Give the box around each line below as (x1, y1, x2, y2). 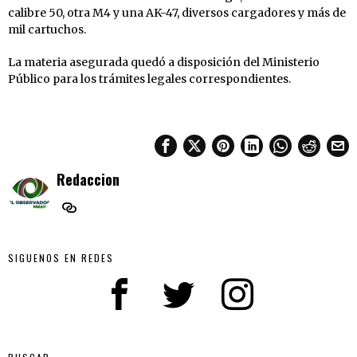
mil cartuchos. (8, 22, 86, 37)
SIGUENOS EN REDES (8, 250, 114, 265)
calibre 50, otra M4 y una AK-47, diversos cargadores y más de (8, 5, 346, 20)
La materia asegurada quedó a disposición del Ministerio (8, 54, 320, 69)
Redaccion (57, 167, 120, 190)
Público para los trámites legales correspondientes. (8, 71, 291, 86)
